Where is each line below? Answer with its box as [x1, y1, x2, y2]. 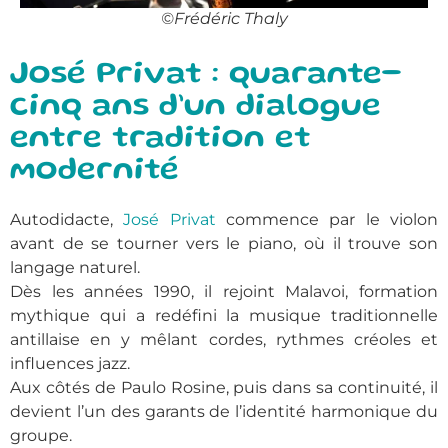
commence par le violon [215, 210, 439, 230]
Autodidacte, [10, 210, 124, 230]
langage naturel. [10, 258, 140, 278]
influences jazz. [10, 354, 130, 374]
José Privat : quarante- [10, 61, 401, 91]
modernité [10, 157, 179, 187]
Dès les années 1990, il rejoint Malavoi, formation [10, 282, 438, 302]
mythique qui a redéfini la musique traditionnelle [10, 306, 438, 326]
